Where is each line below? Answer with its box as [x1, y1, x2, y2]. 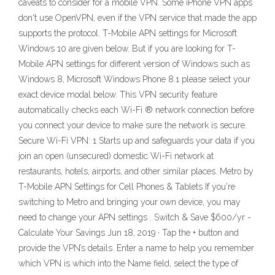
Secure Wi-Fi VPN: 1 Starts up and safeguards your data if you [18, 136, 255, 145]
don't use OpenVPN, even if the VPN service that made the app [18, 13, 257, 23]
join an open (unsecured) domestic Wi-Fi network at [18, 151, 214, 161]
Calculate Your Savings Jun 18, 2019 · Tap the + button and [18, 228, 239, 238]
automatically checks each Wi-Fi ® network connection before [18, 105, 254, 115]
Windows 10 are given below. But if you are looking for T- [18, 44, 236, 53]
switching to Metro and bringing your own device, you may [18, 197, 241, 207]
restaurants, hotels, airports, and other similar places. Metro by [18, 166, 254, 176]
